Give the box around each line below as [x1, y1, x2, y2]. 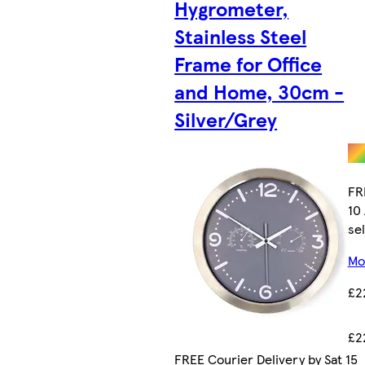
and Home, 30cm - [174, 77, 345, 105]
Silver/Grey [174, 104, 278, 133]
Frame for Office [174, 49, 323, 77]
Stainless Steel [174, 21, 307, 50]
